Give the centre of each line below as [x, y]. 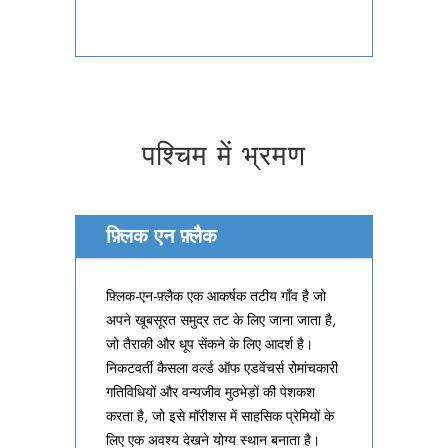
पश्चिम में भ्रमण [223, 156]
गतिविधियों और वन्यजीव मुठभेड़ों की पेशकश [210, 392]
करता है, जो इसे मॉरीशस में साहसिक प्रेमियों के [219, 416]
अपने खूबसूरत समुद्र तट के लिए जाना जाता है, [220, 320]
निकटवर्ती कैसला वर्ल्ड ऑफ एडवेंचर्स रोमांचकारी [221, 368]
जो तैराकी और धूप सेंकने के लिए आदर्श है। [209, 344]
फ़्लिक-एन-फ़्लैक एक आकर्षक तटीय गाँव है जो [215, 296]
